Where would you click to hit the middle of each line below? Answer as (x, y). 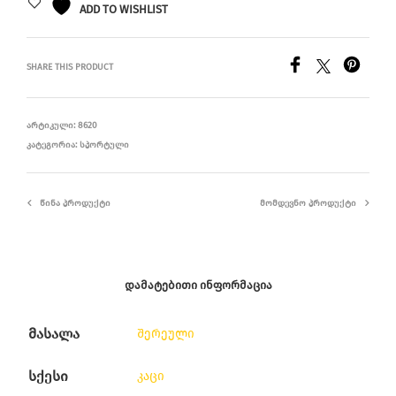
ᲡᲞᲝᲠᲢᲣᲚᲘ (104, 145)
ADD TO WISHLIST (124, 9)
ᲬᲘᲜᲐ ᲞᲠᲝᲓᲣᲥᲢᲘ (75, 203)
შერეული (166, 334)
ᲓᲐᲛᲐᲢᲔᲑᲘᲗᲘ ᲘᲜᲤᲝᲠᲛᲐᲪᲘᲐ (198, 285)
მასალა (54, 334)
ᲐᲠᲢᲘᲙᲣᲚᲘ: (52, 126)
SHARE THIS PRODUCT (70, 67)
